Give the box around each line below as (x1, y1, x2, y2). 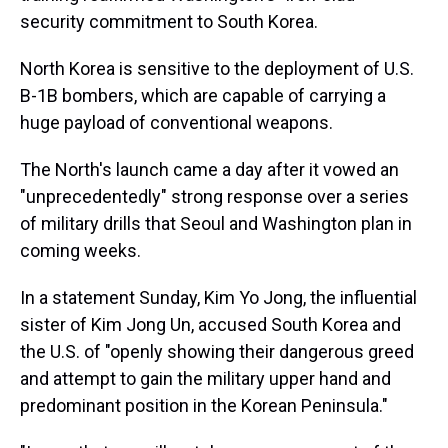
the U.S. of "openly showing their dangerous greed (20, 341, 414, 362)
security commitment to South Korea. (20, 11, 318, 32)
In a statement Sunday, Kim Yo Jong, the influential (20, 287, 417, 308)
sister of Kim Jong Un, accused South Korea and (20, 314, 401, 335)
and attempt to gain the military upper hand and (20, 368, 391, 389)
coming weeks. (20, 240, 141, 261)
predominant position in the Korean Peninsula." (20, 395, 388, 416)
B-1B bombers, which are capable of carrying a (20, 85, 386, 106)
